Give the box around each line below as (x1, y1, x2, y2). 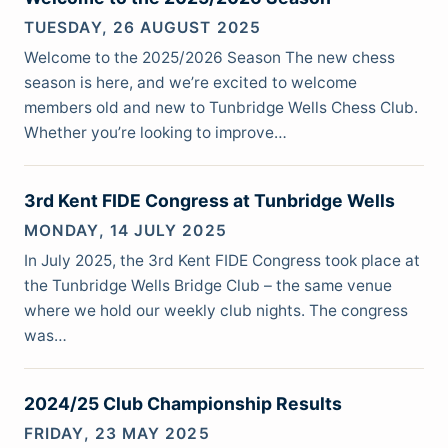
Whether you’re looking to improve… (24, 123, 287, 143)
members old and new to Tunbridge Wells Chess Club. (24, 98, 418, 118)
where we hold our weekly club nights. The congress (24, 301, 408, 321)
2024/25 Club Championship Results (24, 393, 342, 415)
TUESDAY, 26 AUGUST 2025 (24, 17, 261, 37)
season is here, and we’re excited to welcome (24, 73, 357, 93)
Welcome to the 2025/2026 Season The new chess (24, 48, 395, 68)
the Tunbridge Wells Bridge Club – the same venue (24, 276, 392, 296)
